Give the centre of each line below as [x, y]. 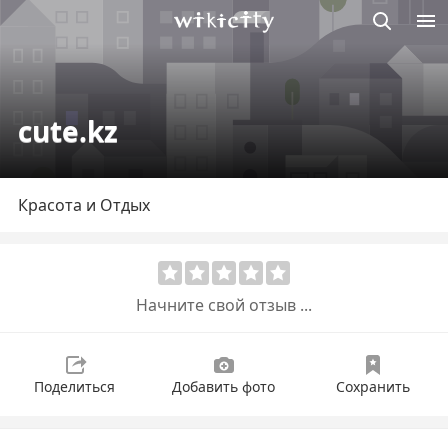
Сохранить [372, 386]
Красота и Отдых [84, 205]
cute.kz [68, 131]
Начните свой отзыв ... [224, 304]
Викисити [209, 44]
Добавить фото [223, 386]
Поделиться [74, 386]
